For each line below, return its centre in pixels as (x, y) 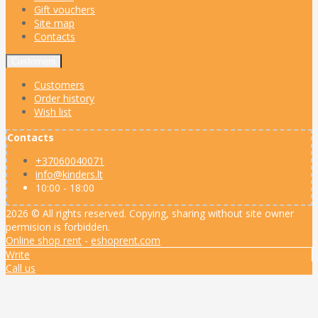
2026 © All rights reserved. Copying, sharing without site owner (150, 213)
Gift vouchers (65, 9)
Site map (54, 23)
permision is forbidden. (58, 226)
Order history (64, 98)
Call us (21, 268)
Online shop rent (44, 240)
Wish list (53, 111)
